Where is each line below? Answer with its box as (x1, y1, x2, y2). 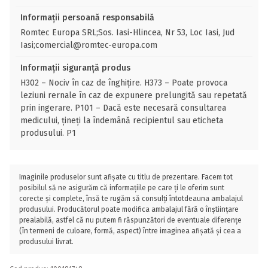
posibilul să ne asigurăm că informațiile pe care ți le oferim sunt (19, 184, 224, 192)
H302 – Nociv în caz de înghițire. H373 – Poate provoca (20, 78, 227, 88)
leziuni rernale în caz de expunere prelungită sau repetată (20, 90, 247, 100)
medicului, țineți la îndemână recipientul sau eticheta (20, 115, 223, 126)
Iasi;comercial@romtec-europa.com (20, 40, 157, 50)
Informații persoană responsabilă (20, 13, 154, 23)
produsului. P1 (20, 128, 76, 138)
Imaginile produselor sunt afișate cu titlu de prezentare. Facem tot (19, 173, 233, 181)
